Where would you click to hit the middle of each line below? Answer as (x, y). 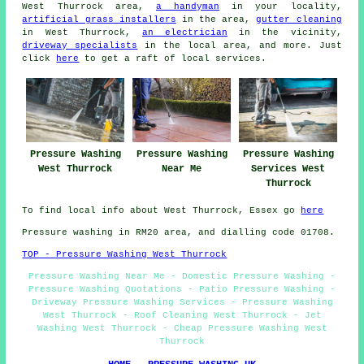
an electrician (185, 32)
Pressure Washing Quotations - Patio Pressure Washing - (182, 289)
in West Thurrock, (82, 32)
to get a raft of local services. (173, 58)
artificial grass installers (99, 19)
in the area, (216, 19)
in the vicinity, (285, 32)
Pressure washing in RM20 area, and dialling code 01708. (179, 232)
